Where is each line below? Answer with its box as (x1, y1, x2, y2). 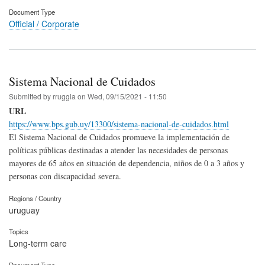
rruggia (53, 91, 76, 101)
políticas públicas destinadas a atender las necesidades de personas (9, 144, 228, 156)
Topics (9, 227, 28, 237)
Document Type (9, 7, 55, 17)
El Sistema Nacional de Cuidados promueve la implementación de (9, 131, 230, 143)
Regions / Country (9, 193, 62, 203)
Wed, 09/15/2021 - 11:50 (88, 91, 167, 101)
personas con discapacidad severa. (9, 170, 121, 182)
